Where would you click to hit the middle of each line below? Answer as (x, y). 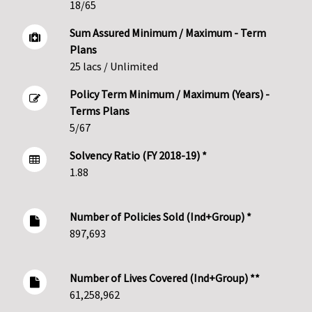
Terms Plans (99, 111)
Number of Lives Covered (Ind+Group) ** (164, 278)
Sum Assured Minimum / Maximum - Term (167, 33)
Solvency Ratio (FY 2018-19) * (138, 156)
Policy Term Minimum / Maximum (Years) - (169, 94)
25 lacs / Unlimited (114, 67)
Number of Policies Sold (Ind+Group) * (160, 217)
